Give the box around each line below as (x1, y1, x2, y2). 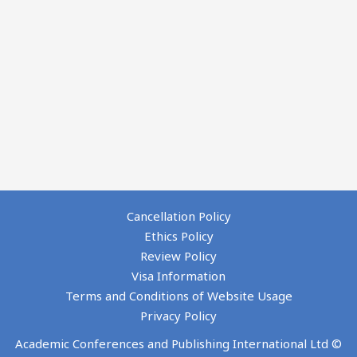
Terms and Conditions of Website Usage (65, 288, 292, 304)
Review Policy (140, 248, 217, 264)
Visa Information (131, 268, 226, 284)
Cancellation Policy (126, 208, 231, 224)
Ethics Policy (143, 228, 214, 244)
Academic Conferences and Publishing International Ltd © (15, 335, 342, 351)
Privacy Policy (140, 308, 217, 324)
